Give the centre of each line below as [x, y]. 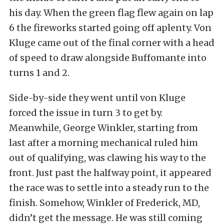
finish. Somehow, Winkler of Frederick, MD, [104, 203]
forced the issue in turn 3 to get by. [86, 113]
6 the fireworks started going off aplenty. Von [110, 28]
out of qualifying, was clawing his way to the [107, 158]
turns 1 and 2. [39, 73]
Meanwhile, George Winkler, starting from [103, 128]
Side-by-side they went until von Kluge [97, 98]
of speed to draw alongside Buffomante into [108, 58]
